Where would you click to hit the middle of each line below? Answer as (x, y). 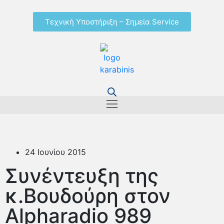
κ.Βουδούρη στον (88, 195)
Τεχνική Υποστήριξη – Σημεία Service (112, 22)
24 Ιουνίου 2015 (55, 152)
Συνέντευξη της (82, 175)
